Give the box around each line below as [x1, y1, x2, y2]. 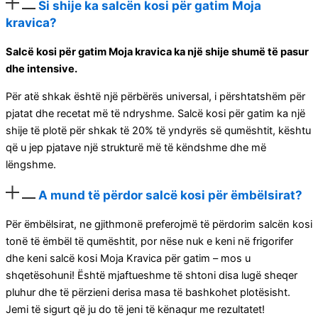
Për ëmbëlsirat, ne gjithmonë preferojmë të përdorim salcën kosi [6, 217, 312, 231]
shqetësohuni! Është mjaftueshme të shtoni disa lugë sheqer [6, 268, 297, 282]
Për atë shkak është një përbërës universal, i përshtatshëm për [6, 89, 305, 103]
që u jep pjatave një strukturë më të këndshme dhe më [6, 141, 266, 154]
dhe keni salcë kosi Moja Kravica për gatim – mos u [6, 251, 251, 265]
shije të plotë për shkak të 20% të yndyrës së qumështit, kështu [6, 124, 311, 137]
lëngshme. [6, 158, 56, 171]
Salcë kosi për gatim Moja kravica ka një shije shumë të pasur [6, 45, 309, 58]
